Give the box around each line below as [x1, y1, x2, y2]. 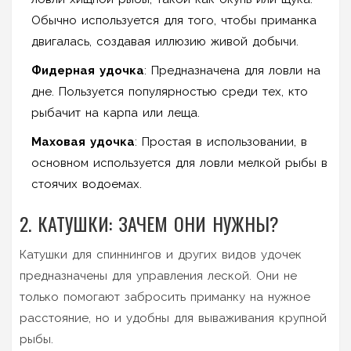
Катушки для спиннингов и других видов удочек [20, 247, 302, 262]
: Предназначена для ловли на [144, 63, 320, 78]
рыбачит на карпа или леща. [31, 105, 200, 120]
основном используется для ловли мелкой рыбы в [31, 155, 327, 170]
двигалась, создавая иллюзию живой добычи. [31, 34, 299, 49]
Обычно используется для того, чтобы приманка [31, 13, 317, 27]
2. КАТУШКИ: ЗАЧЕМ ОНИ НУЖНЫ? [20, 208, 279, 237]
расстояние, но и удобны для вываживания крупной [20, 310, 327, 325]
